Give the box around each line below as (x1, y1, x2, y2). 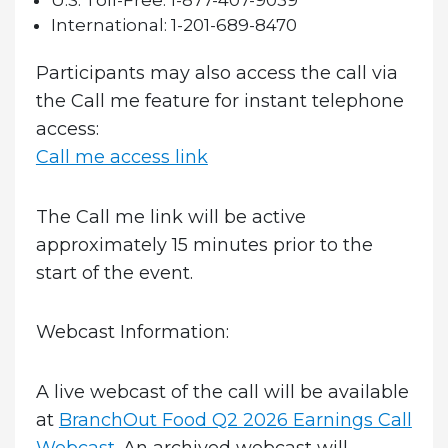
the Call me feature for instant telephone (35, 90, 404, 113)
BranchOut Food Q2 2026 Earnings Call (58, 408, 412, 431)
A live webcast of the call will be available (35, 380, 409, 403)
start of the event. (35, 261, 193, 284)
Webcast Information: (35, 321, 229, 344)
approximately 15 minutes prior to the (35, 233, 373, 256)
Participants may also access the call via (35, 62, 398, 85)
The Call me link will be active (35, 205, 306, 228)
